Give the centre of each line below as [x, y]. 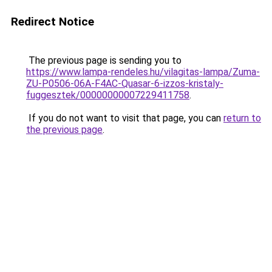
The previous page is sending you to [104, 60]
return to [242, 118]
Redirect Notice [53, 22]
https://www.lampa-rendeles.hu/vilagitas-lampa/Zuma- [143, 72]
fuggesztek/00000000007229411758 [108, 95]
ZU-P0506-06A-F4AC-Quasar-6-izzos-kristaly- [125, 83]
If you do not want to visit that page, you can [125, 118]
